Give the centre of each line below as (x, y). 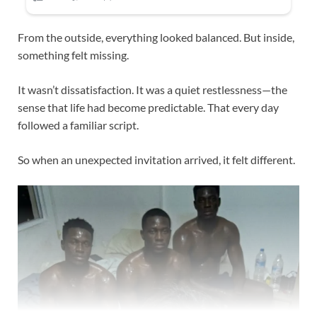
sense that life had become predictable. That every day (148, 107)
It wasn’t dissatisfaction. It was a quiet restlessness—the (152, 89)
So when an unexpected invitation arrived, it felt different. (156, 159)
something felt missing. (73, 54)
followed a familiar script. (78, 125)
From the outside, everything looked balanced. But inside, (156, 37)
